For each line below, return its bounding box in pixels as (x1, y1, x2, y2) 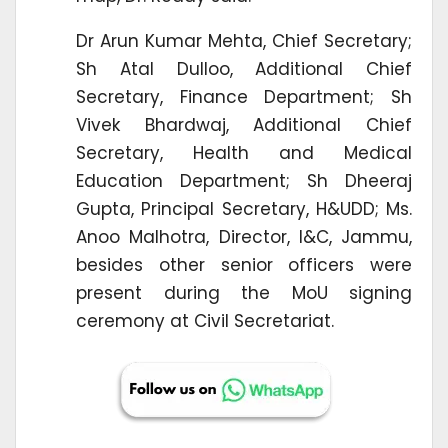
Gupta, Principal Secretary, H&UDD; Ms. (76, 197, 412, 222)
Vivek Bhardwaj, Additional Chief (76, 113, 412, 138)
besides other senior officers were (76, 253, 412, 278)
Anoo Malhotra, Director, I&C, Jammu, (76, 225, 412, 250)
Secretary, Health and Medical (76, 141, 412, 166)
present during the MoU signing (76, 281, 412, 306)
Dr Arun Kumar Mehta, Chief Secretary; (76, 29, 412, 54)
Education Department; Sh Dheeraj (76, 169, 412, 194)
